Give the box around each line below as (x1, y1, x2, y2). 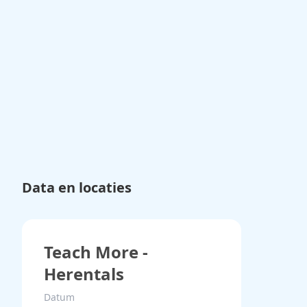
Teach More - (44, 240, 148, 263)
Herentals (44, 262, 124, 285)
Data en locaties (22, 177, 132, 197)
